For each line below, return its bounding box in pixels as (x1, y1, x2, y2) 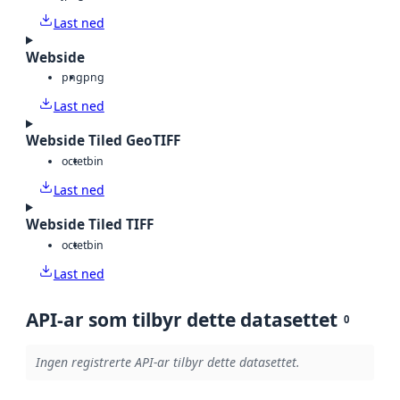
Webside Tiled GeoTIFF (26, 131, 180, 151)
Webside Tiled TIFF (26, 215, 154, 235)
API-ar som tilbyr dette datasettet (26, 306, 337, 332)
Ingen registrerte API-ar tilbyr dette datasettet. (35, 354, 300, 371)
